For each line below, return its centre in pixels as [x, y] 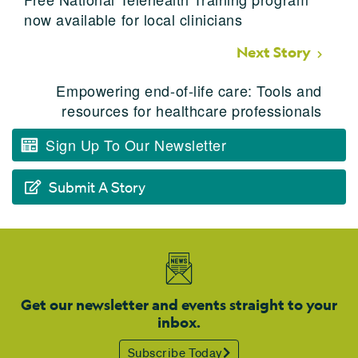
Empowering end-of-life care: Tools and [189, 90]
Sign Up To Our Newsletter [136, 144]
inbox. [179, 322]
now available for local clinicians [133, 19]
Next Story [274, 52]
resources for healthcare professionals [192, 110]
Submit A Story [97, 187]
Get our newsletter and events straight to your [179, 304]
